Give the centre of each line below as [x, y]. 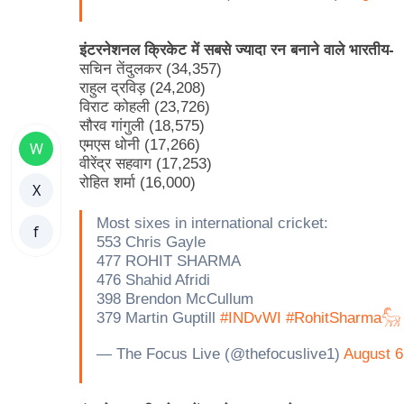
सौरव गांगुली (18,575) [142, 125]
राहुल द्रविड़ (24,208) [142, 87]
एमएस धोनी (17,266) [140, 144]
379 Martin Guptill [158, 317]
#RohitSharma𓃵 [344, 317]
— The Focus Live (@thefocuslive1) [220, 353]
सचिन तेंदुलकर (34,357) [151, 69]
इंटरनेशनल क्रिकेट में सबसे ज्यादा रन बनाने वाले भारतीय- [237, 50]
